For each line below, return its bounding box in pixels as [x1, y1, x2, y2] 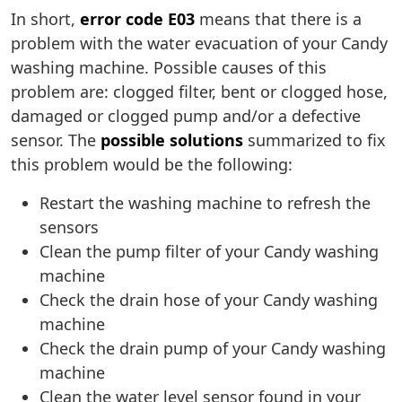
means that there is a [195, 8, 362, 31]
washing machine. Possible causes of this [11, 57, 327, 79]
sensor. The [11, 129, 100, 152]
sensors [39, 216, 99, 239]
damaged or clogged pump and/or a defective [11, 105, 361, 127]
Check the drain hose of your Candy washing [39, 289, 378, 311]
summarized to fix [243, 129, 386, 152]
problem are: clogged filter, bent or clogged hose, [11, 81, 388, 103]
